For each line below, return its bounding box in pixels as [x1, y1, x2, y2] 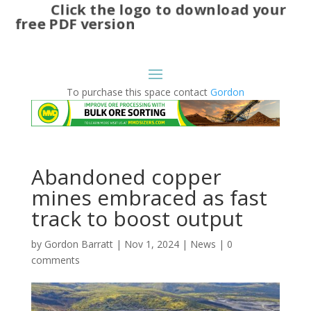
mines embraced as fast [31, 183, 267, 212]
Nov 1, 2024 [124, 237, 179, 251]
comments [31, 253, 80, 267]
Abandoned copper [31, 162, 221, 192]
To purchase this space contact [66, 85, 210, 99]
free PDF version [6, 10, 135, 31]
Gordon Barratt [44, 237, 113, 251]
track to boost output [31, 204, 243, 233]
